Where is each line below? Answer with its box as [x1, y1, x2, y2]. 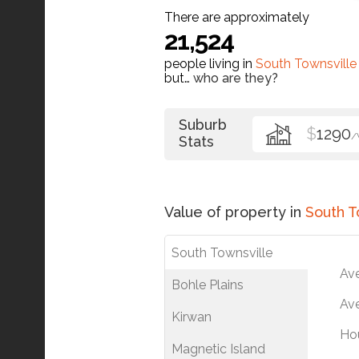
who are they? [193, 70, 278, 86]
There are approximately [164, 9, 309, 25]
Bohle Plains [171, 276, 244, 292]
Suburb [179, 115, 227, 133]
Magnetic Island [171, 341, 265, 357]
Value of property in [164, 203, 305, 220]
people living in [164, 55, 256, 71]
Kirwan [171, 309, 212, 325]
